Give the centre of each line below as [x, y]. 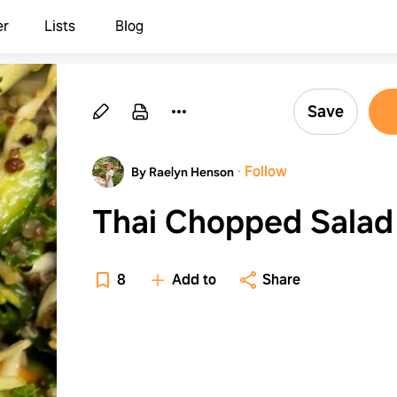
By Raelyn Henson [183, 172]
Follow [266, 171]
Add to [194, 280]
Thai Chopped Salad [243, 222]
